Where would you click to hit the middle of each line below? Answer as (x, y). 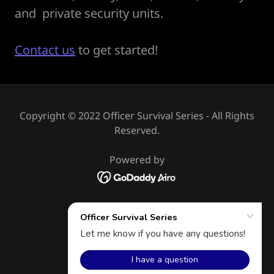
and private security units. (91, 13)
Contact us (45, 50)
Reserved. (137, 130)
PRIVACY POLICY (137, 262)
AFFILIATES (137, 244)
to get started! (118, 50)
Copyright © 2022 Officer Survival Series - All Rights (137, 116)
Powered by (137, 160)
